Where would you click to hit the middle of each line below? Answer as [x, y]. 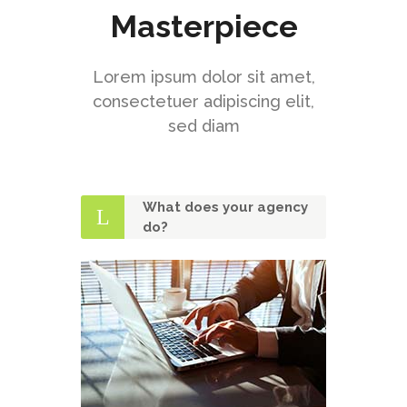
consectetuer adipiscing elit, [203, 102]
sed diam [203, 126]
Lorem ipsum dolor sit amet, [203, 77]
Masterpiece [203, 27]
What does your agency [225, 208]
